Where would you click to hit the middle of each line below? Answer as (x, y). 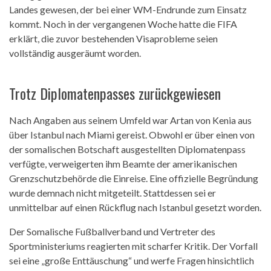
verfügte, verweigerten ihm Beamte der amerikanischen (123, 164)
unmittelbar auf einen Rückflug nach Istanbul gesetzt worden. (135, 207)
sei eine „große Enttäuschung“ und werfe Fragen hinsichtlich (132, 261)
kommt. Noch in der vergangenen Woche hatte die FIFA (123, 24)
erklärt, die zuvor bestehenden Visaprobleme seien (113, 39)
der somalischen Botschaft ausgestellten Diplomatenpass (127, 149)
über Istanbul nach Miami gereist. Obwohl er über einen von (132, 135)
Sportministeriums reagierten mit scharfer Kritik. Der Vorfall (133, 246)
